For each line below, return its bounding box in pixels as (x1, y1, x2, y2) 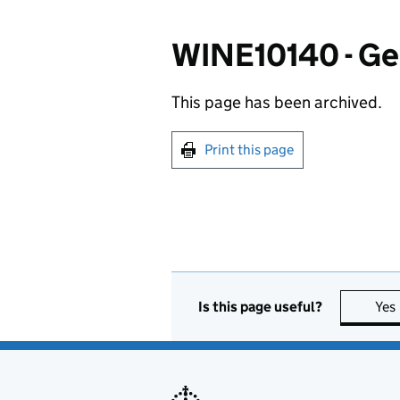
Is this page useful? (198, 297, 322, 315)
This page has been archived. (171, 92, 382, 112)
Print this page (204, 141, 294, 158)
